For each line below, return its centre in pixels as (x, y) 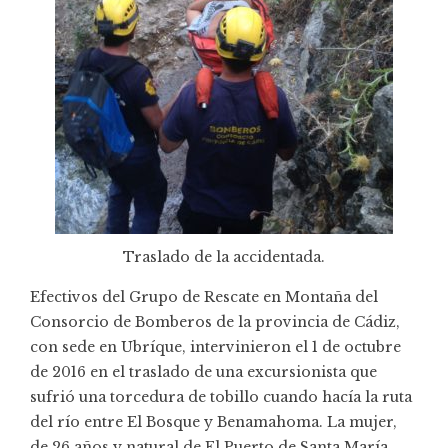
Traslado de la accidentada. (224, 256)
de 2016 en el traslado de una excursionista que (203, 371)
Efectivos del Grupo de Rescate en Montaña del (204, 296)
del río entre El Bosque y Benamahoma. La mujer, (213, 421)
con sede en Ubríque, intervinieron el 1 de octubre (215, 346)
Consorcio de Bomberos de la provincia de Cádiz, (215, 321)
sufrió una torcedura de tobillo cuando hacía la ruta (221, 396)
